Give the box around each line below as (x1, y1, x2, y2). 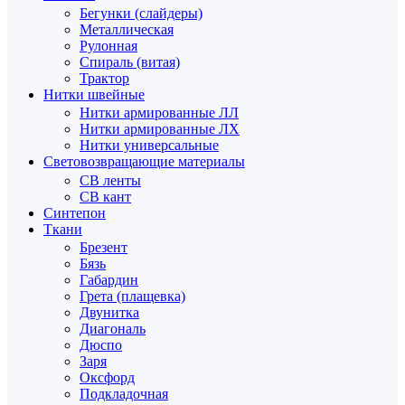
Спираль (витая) (80, 53, 180, 70)
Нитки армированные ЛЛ (80, 105, 239, 120)
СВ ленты (80, 172, 141, 188)
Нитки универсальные (80, 137, 219, 153)
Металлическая (80, 21, 174, 37)
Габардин (80, 272, 138, 287)
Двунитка (80, 305, 139, 320)
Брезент (80, 240, 127, 255)
